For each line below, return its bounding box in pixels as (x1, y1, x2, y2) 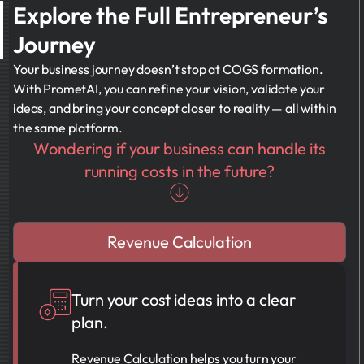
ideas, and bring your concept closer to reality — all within (13, 100, 336, 116)
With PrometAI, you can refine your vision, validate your (13, 80, 326, 97)
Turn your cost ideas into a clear (71, 289, 296, 310)
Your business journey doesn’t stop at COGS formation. (13, 61, 323, 77)
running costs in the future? (84, 161, 275, 181)
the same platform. (13, 119, 123, 136)
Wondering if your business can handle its (32, 138, 327, 158)
